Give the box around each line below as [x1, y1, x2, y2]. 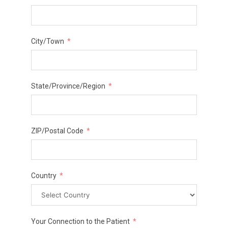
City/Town [31, 37, 64, 46]
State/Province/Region [31, 82, 105, 91]
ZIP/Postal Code [31, 127, 83, 135]
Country [31, 172, 56, 180]
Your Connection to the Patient [31, 217, 130, 226]
